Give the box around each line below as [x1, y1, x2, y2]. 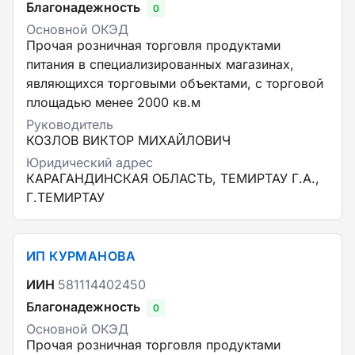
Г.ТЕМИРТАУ [26, 189, 105, 205]
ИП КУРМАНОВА [26, 248, 136, 264]
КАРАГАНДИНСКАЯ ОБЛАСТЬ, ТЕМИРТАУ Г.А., [26, 170, 319, 186]
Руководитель [26, 116, 113, 132]
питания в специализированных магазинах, [26, 56, 294, 72]
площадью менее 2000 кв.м [26, 94, 200, 110]
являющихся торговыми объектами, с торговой [26, 75, 323, 91]
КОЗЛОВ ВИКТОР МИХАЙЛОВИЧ [26, 132, 231, 148]
